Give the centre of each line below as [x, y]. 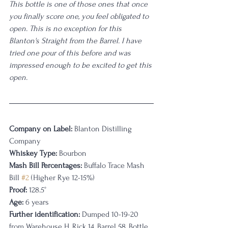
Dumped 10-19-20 [110, 214]
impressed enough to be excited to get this [81, 65]
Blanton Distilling [103, 129]
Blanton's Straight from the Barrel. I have [76, 41]
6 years [36, 202]
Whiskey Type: [33, 153]
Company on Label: [41, 129]
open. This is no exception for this [66, 28]
